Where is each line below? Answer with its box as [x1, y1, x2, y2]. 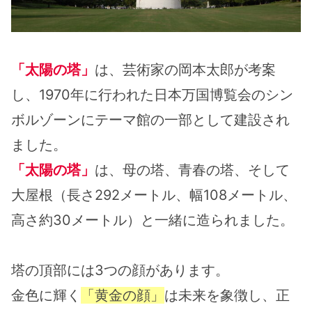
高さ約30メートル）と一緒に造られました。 [11, 212, 294, 229]
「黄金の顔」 [81, 287, 164, 304]
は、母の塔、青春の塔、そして [95, 162, 290, 179]
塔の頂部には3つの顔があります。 [11, 262, 229, 279]
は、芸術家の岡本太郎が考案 [95, 61, 276, 79]
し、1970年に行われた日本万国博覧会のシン [11, 86, 293, 104]
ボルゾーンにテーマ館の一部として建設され [11, 111, 290, 129]
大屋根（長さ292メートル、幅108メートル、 [11, 187, 297, 204]
